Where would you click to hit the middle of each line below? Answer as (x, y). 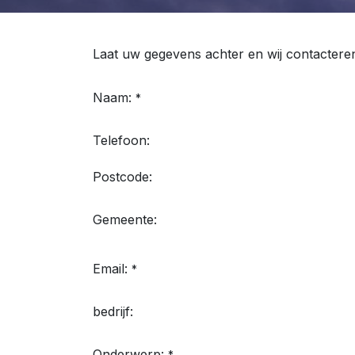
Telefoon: (121, 140)
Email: (110, 269)
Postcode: (122, 177)
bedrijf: (113, 311)
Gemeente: (125, 219)
